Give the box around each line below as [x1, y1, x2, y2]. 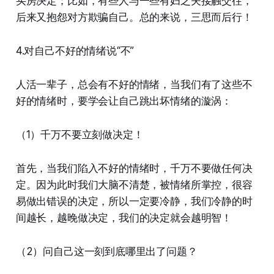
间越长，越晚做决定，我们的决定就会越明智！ [15, 212, 232, 224]
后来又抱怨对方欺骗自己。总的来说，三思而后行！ [15, 11, 253, 24]
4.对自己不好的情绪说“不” [15, 45, 135, 57]
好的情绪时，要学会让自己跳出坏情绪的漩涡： [15, 95, 232, 108]
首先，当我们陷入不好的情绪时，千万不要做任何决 [15, 162, 253, 175]
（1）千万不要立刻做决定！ [15, 128, 144, 141]
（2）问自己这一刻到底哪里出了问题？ [15, 245, 198, 258]
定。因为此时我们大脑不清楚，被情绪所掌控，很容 [15, 179, 253, 191]
